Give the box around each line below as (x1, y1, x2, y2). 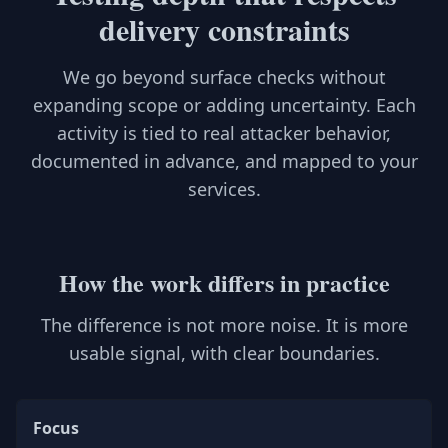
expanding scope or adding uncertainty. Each (32, 93, 416, 117)
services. (187, 177, 261, 201)
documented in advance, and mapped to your (30, 149, 418, 173)
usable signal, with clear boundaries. (68, 341, 380, 365)
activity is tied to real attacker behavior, (57, 121, 391, 145)
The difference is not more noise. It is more (40, 313, 408, 337)
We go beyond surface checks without (62, 65, 386, 89)
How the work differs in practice (58, 265, 390, 300)
